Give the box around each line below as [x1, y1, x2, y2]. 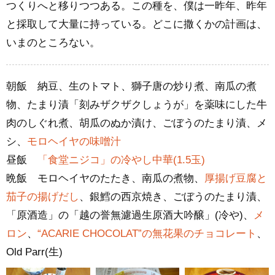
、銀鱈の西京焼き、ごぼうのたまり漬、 [79, 190, 267, 203]
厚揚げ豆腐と [204, 172, 267, 184]
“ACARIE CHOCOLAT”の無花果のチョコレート [37, 227, 257, 239]
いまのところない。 [6, 36, 100, 48]
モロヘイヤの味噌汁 [27, 135, 121, 147]
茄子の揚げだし [6, 190, 79, 203]
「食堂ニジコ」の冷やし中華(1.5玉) [37, 153, 205, 166]
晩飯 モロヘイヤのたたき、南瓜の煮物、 [6, 172, 204, 184]
